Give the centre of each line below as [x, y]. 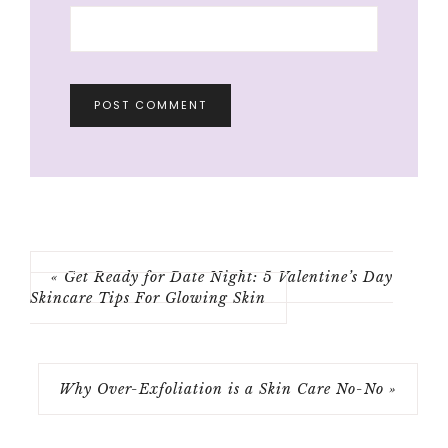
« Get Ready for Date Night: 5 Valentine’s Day [222, 277]
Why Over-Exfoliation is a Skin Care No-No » [228, 389]
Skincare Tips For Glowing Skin [148, 298]
